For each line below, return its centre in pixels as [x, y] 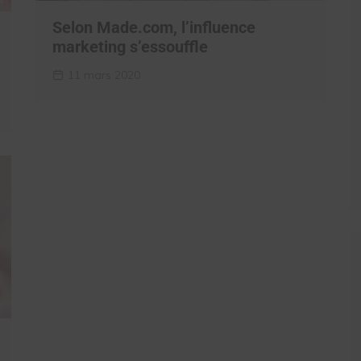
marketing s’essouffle [130, 46]
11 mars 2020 [104, 75]
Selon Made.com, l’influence [154, 27]
